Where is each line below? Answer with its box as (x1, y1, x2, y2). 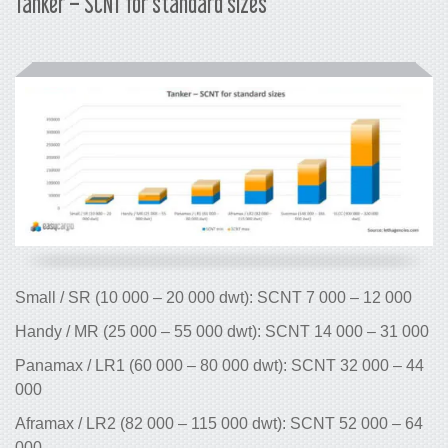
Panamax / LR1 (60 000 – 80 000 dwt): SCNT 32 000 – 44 (15, 357, 424, 375)
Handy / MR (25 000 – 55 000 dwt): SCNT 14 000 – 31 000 (15, 323, 429, 341)
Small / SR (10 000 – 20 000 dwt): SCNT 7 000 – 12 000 (15, 289, 412, 307)
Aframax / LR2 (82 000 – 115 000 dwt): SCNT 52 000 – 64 (15, 415, 423, 433)
